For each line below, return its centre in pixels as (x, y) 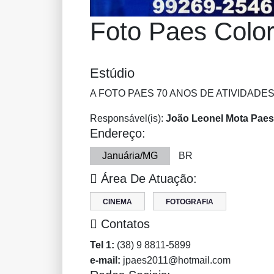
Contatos (124, 224)
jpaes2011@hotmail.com (176, 260)
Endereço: (118, 133)
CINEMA (117, 202)
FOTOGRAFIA (190, 202)
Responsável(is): (128, 118)
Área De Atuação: (147, 179)
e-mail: (105, 260)
